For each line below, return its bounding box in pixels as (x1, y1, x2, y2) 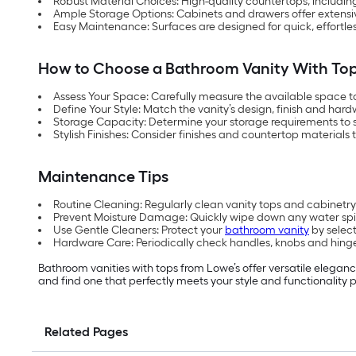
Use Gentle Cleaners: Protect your (53, 223, 225, 238)
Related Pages (44, 324, 128, 340)
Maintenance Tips (38, 167, 168, 187)
